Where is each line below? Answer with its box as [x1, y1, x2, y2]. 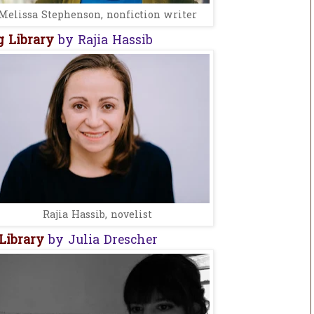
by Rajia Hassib [54, 32, 153, 50]
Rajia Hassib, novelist [42, 207, 152, 223]
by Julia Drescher [44, 231, 158, 250]
